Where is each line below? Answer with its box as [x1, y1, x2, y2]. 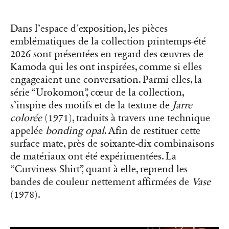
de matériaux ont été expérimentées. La [10, 150, 176, 163]
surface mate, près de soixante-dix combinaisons [10, 137, 214, 150]
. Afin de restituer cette [104, 124, 200, 137]
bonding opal [45, 124, 104, 137]
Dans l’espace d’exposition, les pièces [10, 22, 168, 35]
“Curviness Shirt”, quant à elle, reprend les [10, 163, 188, 175]
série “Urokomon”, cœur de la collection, [10, 86, 184, 99]
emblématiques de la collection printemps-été [10, 35, 206, 48]
